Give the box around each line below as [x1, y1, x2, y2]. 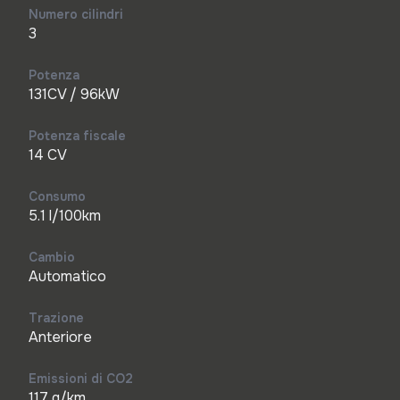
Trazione [29, 310, 84, 326]
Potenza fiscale [29, 128, 126, 144]
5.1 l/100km [29, 206, 101, 225]
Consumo [29, 188, 86, 204]
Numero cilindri [29, 6, 123, 22]
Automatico [29, 267, 106, 286]
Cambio [29, 249, 75, 265]
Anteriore [29, 328, 92, 346]
